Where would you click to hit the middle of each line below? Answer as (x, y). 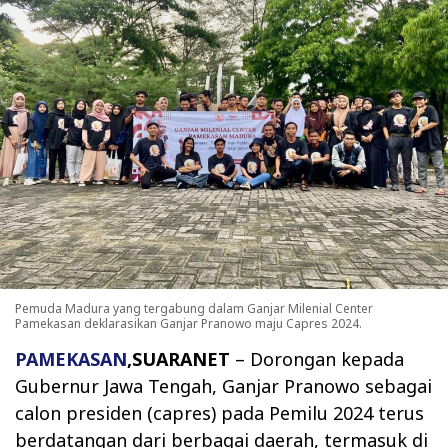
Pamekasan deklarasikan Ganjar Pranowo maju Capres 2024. (188, 324)
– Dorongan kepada (317, 359)
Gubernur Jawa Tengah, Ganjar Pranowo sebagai (223, 386)
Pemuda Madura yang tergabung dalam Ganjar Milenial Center (194, 309)
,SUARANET (178, 359)
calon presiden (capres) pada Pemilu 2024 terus (219, 413)
